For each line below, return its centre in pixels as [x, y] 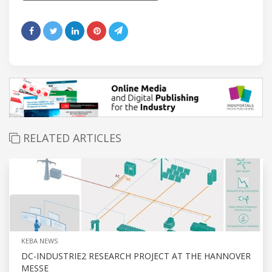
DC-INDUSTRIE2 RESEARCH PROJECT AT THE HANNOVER [136, 256]
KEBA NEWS [39, 240]
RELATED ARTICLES [71, 138]
